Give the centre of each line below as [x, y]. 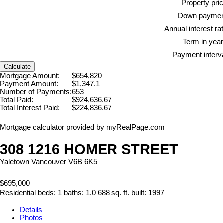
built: [140, 192]
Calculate [17, 66]
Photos [31, 218]
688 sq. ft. [113, 192]
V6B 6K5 [83, 162]
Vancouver [49, 162]
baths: [75, 192]
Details [31, 210]
